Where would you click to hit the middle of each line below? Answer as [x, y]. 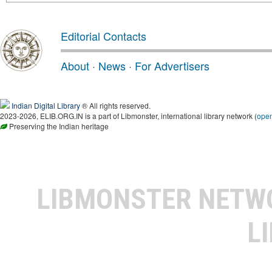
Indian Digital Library [46, 105]
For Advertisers [172, 65]
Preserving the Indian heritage [58, 126]
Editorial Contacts [104, 36]
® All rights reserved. [115, 105]
